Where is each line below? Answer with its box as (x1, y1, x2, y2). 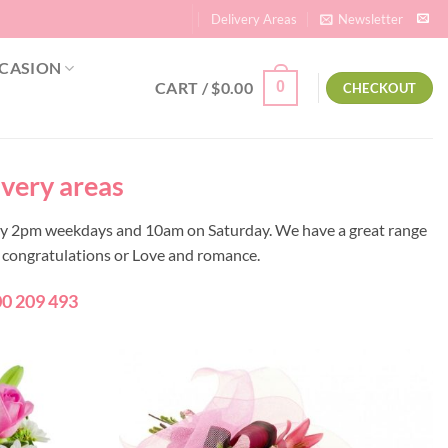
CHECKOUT (342, 80, 417, 96)
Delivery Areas (211, 11, 298, 27)
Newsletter (337, 11, 403, 27)
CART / (155, 78, 212, 97)
